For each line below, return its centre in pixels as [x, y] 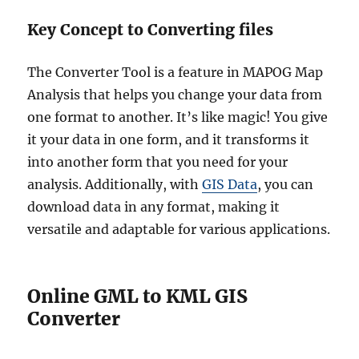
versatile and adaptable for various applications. [179, 230]
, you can [286, 185]
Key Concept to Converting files [151, 30]
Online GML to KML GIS [138, 296]
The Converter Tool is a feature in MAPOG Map [175, 73]
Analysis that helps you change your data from [175, 95]
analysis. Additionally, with [115, 185]
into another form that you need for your [158, 162]
